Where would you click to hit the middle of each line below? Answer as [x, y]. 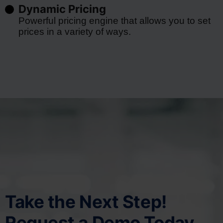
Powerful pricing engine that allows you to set [114, 21]
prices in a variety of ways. [75, 32]
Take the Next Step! [86, 202]
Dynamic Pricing [62, 9]
